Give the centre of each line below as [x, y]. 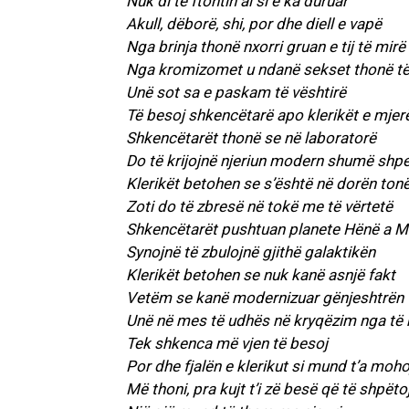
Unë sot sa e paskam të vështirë [236, 93]
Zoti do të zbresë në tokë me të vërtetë [259, 207]
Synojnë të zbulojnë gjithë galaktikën [251, 252]
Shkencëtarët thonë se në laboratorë [251, 138]
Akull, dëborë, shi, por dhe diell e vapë [254, 24]
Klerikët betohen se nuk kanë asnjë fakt [261, 275]
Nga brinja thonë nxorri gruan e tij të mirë [266, 47]
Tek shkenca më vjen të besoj [227, 344]
